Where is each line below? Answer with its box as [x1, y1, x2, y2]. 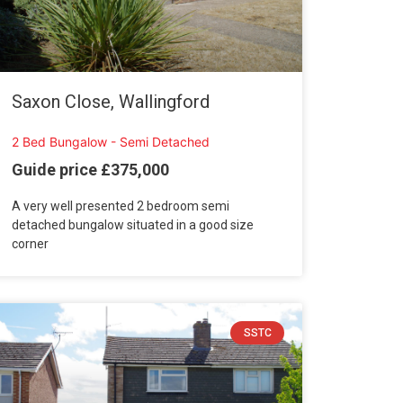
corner [11, 236, 49, 251]
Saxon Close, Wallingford [11, 91, 210, 113]
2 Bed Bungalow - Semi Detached [11, 134, 210, 150]
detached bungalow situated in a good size [11, 217, 254, 232]
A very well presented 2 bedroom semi [11, 198, 229, 213]
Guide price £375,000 [11, 159, 169, 179]
